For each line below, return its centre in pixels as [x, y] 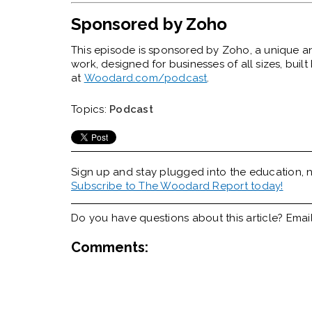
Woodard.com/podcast [146, 78]
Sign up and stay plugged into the [160, 172]
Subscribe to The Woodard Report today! [177, 186]
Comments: [110, 248]
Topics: [90, 110]
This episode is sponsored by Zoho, [163, 50]
